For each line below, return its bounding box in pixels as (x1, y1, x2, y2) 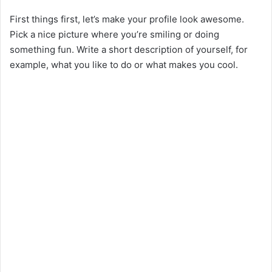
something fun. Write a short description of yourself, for (10, 43, 248, 55)
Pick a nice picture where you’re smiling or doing (10, 28, 219, 40)
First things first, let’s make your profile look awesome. (10, 13, 244, 25)
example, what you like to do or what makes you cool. (10, 58, 238, 70)
